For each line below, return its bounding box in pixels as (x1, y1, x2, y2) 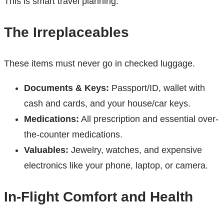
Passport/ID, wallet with (109, 83, 205, 93)
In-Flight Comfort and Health (4, 189, 193, 205)
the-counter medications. (24, 129, 122, 140)
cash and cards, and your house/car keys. (24, 98, 190, 109)
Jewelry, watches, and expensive (68, 145, 202, 155)
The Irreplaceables (4, 24, 129, 40)
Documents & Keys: (24, 83, 109, 93)
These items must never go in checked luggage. (4, 58, 195, 69)
